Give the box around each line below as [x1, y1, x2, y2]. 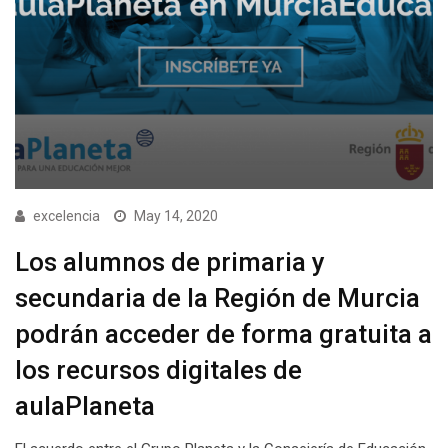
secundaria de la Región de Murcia [15, 282, 420, 313]
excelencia [33, 207, 100, 224]
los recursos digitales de [15, 354, 302, 385]
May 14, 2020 [134, 207, 218, 224]
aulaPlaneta [15, 390, 155, 421]
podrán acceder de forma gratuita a [15, 318, 432, 349]
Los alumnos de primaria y [15, 246, 325, 277]
